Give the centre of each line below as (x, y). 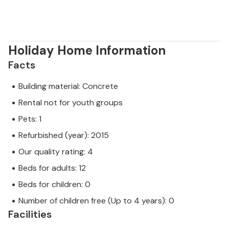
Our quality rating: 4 (56, 152)
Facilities (30, 214)
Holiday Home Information (87, 51)
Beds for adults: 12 (52, 168)
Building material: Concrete (68, 86)
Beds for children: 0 (54, 185)
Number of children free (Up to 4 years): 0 (96, 201)
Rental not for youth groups (71, 103)
